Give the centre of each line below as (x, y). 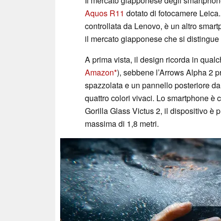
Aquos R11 (105, 13)
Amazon (99, 72)
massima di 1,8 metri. (122, 123)
